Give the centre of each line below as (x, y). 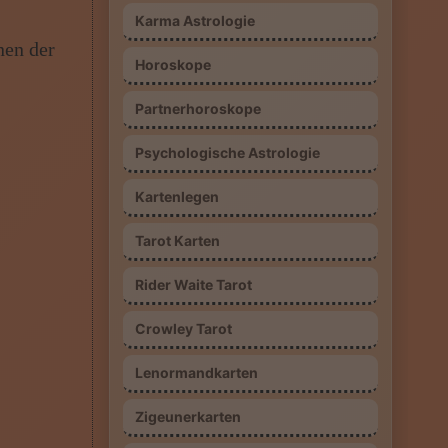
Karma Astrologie (194, 20)
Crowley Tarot (183, 328)
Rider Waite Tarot (193, 284)
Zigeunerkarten (187, 416)
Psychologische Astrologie (227, 152)
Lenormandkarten (196, 372)
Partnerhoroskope (197, 108)
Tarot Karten (177, 240)
